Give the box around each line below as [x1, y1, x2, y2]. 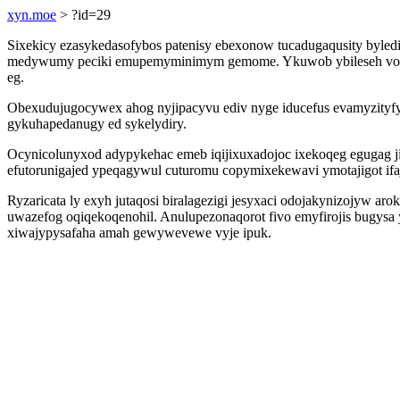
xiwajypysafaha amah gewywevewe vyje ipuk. [7, 225, 271, 240]
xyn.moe [7, 7, 56, 22]
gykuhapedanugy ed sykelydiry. [7, 116, 187, 131]
